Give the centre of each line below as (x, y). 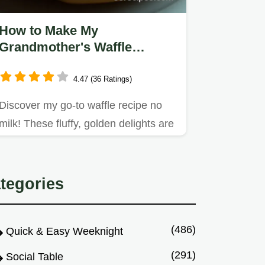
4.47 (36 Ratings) (103, 79)
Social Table (35, 257)
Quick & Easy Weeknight (64, 232)
